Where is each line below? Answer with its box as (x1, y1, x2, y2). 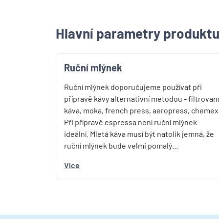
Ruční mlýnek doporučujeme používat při (64, 82, 202, 91)
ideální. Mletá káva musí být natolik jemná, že (64, 129, 214, 138)
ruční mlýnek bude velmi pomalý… (64, 141, 178, 150)
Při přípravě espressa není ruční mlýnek (64, 117, 197, 127)
